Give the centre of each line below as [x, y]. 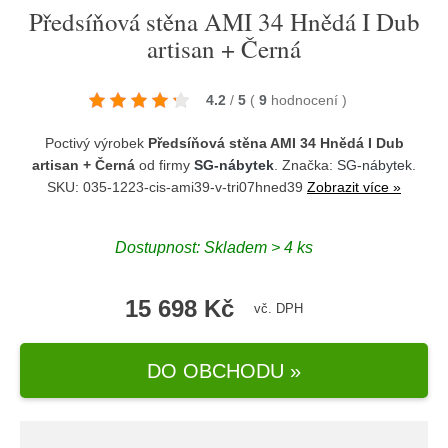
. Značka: [305, 165]
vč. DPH [278, 308]
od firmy [164, 165]
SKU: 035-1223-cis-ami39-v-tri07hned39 [177, 187]
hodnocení [306, 100]
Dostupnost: [159, 247]
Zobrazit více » [354, 187]
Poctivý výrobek [96, 143]
